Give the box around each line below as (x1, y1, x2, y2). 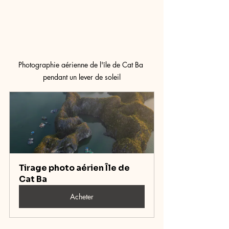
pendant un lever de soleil (43, 72, 121, 82)
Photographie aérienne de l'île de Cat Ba (18, 60, 145, 70)
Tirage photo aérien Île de (19, 163, 131, 173)
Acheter (70, 192, 94, 201)
